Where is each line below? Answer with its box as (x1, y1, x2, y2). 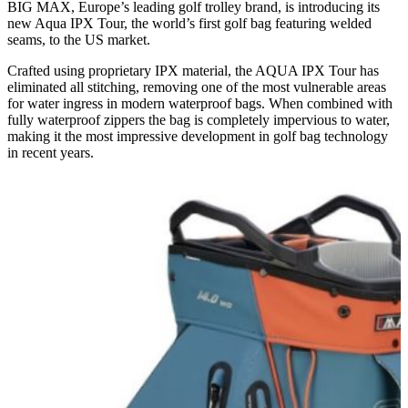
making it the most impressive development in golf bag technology (7, 127, 388, 144)
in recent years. (7, 144, 97, 160)
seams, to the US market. (7, 31, 150, 47)
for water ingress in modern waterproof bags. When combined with (7, 95, 393, 111)
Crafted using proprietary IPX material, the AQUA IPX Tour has (7, 62, 379, 78)
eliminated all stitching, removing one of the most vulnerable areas (7, 78, 386, 95)
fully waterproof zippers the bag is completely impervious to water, (7, 111, 390, 127)
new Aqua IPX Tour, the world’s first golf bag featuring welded (7, 15, 372, 31)
